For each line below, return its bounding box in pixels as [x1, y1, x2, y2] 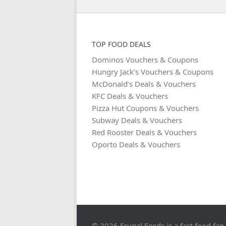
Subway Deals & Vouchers [92, 115, 182, 125]
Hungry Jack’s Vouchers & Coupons [92, 67, 213, 77]
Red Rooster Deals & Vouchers [92, 127, 197, 137]
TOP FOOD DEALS [92, 39, 151, 49]
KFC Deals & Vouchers [92, 91, 168, 101]
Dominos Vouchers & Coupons [92, 54, 198, 65]
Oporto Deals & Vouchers [92, 139, 180, 149]
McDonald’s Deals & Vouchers [92, 79, 196, 89]
